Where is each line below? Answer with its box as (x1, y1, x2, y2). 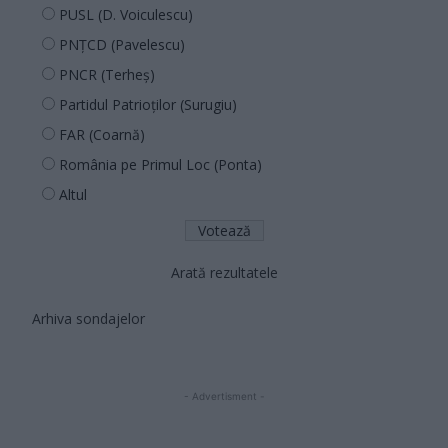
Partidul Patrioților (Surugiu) (59, 94, 237, 114)
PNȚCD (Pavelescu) (59, 34, 185, 54)
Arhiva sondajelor (32, 308, 145, 328)
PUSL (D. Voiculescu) (59, 4, 193, 24)
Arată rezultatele (170, 262, 278, 282)
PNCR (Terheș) (59, 64, 155, 84)
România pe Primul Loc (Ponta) (59, 154, 262, 174)
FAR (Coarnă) (59, 124, 145, 144)
